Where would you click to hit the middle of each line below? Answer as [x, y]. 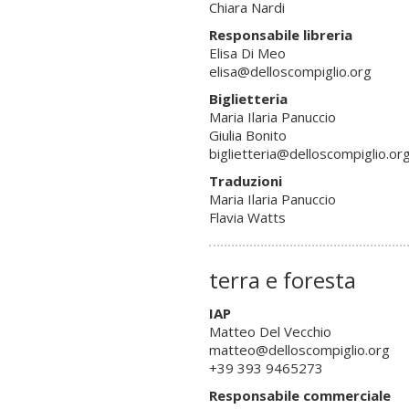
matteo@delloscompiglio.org [299, 349]
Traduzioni [245, 180]
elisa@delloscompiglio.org [290, 71]
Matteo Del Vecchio [270, 331]
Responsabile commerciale [299, 395]
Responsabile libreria [280, 34]
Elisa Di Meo [247, 52]
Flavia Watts [247, 217]
